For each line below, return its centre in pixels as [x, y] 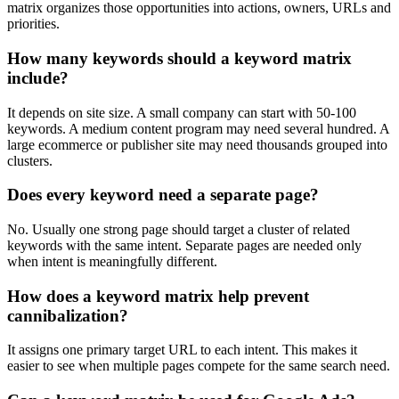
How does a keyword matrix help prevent [158, 296]
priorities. [33, 24]
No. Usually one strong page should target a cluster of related [179, 229]
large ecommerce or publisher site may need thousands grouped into [197, 144]
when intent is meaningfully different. [112, 261]
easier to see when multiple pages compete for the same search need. [199, 366]
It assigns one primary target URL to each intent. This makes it [182, 350]
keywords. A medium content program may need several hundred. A [198, 128]
